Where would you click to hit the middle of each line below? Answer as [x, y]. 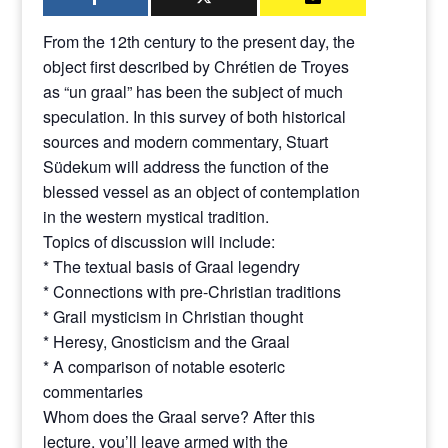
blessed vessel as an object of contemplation [201, 191]
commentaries [92, 391]
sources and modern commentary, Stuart [185, 141]
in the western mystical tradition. [155, 216]
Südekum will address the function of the [185, 166]
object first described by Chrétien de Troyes [195, 66]
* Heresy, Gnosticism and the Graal [166, 341]
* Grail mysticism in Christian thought [172, 316]
